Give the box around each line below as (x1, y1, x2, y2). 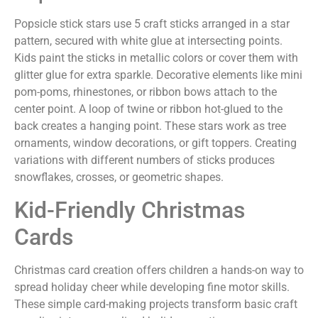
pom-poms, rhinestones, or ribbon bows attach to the (14, 85, 277, 99)
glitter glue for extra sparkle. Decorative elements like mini (14, 68, 302, 82)
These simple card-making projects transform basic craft (14, 297, 297, 311)
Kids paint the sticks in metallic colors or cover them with (14, 51, 298, 65)
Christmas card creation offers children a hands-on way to (14, 263, 304, 277)
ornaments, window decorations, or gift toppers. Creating (14, 136, 297, 150)
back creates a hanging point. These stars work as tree (14, 119, 286, 133)
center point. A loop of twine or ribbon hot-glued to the (14, 102, 283, 116)
